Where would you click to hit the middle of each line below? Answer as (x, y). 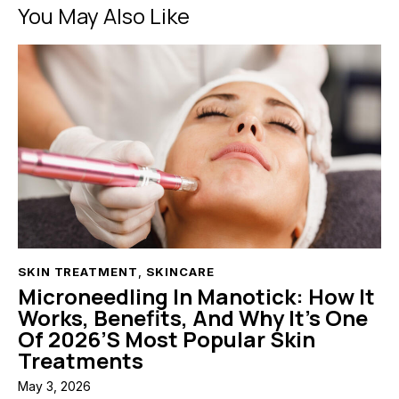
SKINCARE (180, 272)
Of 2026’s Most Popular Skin (167, 338)
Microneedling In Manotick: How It (196, 296)
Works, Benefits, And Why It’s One (193, 317)
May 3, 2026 (54, 386)
